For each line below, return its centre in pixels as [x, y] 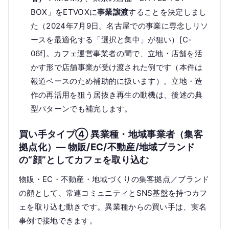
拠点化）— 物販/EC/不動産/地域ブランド [107, 147]
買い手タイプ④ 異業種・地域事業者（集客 [111, 134]
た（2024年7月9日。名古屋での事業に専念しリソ [119, 26]
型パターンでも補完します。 [81, 109]
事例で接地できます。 [58, 221]
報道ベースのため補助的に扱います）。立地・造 [117, 81]
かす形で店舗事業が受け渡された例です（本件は [117, 67]
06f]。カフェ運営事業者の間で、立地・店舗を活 [117, 54]
